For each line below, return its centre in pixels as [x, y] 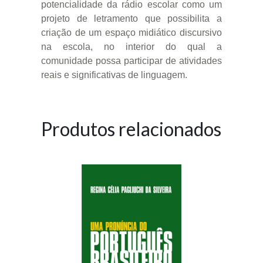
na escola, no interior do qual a [131, 46]
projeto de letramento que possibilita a [131, 18]
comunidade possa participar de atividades [131, 60]
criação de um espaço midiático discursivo [131, 32]
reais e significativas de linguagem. [114, 75]
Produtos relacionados [131, 129]
